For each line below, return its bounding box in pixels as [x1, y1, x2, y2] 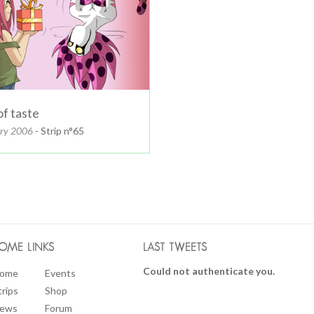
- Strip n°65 [33, 124, 84, 137]
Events [45, 267, 76, 279]
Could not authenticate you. [143, 265, 275, 277]
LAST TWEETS [143, 242, 207, 253]
